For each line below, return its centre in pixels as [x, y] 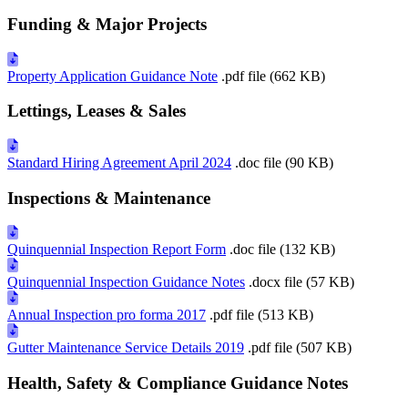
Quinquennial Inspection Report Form [117, 250]
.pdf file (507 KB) [300, 348]
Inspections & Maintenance [109, 198]
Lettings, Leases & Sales [97, 111]
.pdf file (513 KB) [261, 315]
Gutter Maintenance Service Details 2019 [126, 348]
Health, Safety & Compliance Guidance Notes [178, 383]
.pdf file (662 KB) [273, 76]
